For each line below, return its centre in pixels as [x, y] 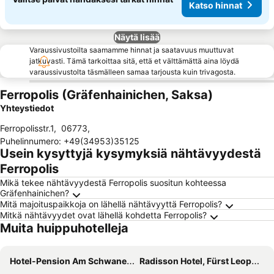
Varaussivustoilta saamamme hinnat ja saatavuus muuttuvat [131, 50]
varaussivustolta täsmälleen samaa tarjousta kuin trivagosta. [132, 72]
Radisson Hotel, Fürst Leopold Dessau [195, 261]
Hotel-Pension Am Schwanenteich [68, 261]
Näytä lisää [137, 37]
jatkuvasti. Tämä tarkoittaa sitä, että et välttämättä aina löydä [134, 61]
